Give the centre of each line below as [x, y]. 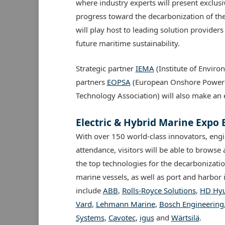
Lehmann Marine [125, 204]
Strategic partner [105, 68]
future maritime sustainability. [128, 43]
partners [91, 82]
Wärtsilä [185, 217]
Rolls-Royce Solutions [159, 190]
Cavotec [122, 217]
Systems [90, 217]
